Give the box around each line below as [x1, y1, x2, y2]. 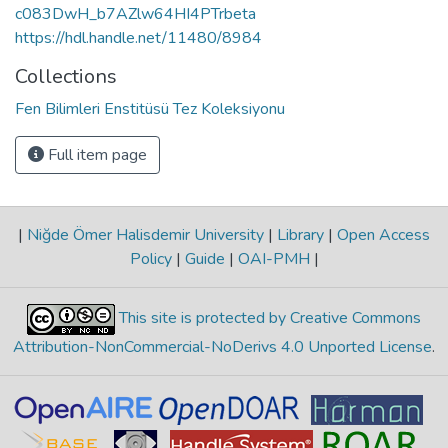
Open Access [333, 224, 430, 246]
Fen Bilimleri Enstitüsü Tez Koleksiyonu [15, 97, 285, 120]
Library [273, 224, 328, 246]
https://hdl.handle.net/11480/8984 [15, 26, 262, 49]
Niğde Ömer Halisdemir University [23, 224, 268, 246]
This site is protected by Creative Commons [115, 307, 421, 330]
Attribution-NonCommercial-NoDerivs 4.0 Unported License [13, 336, 432, 358]
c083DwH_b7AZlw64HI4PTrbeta [15, 2, 256, 25]
